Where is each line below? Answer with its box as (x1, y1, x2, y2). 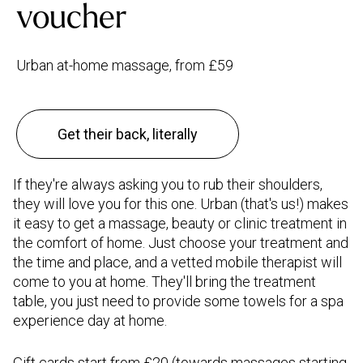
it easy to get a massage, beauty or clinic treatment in (13, 214, 347, 232)
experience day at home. (13, 311, 167, 329)
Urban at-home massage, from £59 (16, 56, 233, 74)
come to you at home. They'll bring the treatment (13, 272, 316, 290)
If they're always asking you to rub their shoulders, (13, 175, 322, 193)
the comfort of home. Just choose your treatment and (13, 233, 348, 251)
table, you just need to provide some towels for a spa (13, 292, 344, 310)
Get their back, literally (58, 125, 198, 143)
